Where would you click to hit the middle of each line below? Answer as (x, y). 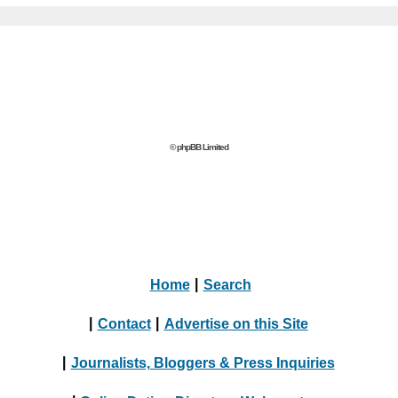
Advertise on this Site (236, 323)
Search (227, 284)
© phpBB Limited (199, 147)
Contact (124, 323)
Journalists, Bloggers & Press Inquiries (203, 362)
